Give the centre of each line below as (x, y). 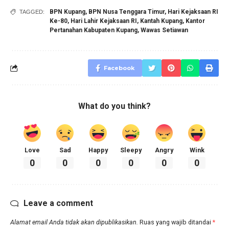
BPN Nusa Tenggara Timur (127, 12)
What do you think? (114, 106)
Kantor (195, 21)
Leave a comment (58, 203)
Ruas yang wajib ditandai (176, 222)
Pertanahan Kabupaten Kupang (94, 30)
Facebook (119, 68)
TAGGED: (32, 12)
